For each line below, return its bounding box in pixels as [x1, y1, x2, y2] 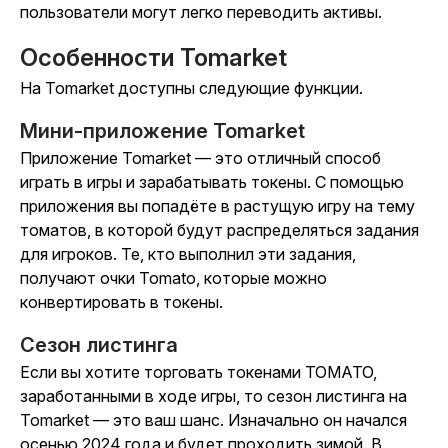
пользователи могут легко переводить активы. [20, 2, 382, 23]
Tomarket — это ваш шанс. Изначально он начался [20, 410, 407, 431]
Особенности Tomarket [20, 43, 287, 73]
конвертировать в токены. [20, 292, 223, 313]
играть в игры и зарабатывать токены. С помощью [20, 172, 404, 193]
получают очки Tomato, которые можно [20, 268, 327, 289]
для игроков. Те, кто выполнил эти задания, [20, 244, 356, 265]
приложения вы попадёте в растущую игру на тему [20, 196, 415, 217]
